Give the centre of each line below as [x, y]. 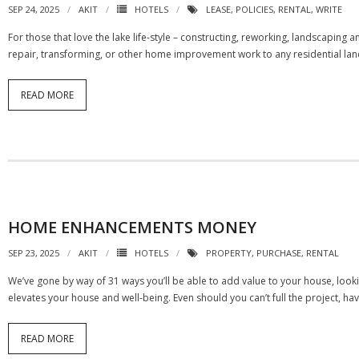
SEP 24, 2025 [34, 9]
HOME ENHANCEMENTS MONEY [132, 227]
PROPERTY [229, 253]
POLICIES [254, 9]
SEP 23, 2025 [34, 253]
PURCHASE [279, 253]
